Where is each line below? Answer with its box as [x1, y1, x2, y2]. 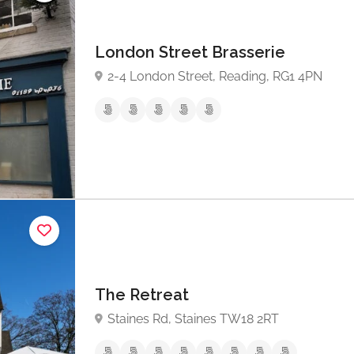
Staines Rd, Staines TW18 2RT [107, 311, 279, 327]
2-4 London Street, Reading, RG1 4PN [107, 69, 322, 85]
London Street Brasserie [95, 43, 289, 62]
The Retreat [95, 285, 193, 305]
